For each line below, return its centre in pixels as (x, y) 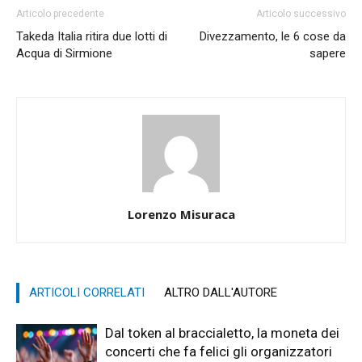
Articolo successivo (301, 13)
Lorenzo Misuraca (181, 214)
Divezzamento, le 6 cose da (273, 36)
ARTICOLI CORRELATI (87, 292)
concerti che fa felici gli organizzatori (219, 351)
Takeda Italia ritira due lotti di (92, 36)
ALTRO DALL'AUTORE (221, 292)
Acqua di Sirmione (64, 53)
